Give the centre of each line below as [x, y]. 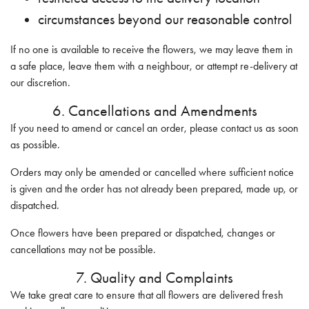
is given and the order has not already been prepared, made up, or [154, 189]
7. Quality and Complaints [154, 278]
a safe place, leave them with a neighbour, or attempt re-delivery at [154, 66]
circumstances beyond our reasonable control [165, 19]
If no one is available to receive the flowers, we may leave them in [152, 49]
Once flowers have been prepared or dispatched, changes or [143, 233]
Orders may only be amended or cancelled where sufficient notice [152, 172]
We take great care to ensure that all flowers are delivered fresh [147, 295]
